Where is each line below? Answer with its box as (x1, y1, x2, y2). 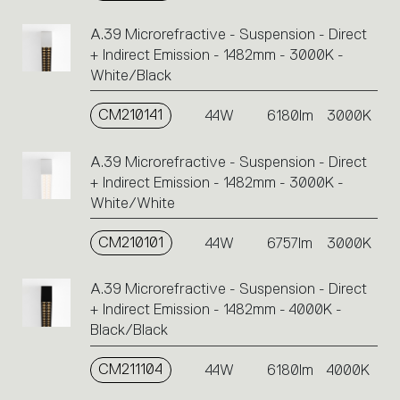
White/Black (89, 66, 171, 84)
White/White (89, 194, 175, 212)
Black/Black (89, 321, 168, 339)
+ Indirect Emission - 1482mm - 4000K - (89, 301, 342, 319)
